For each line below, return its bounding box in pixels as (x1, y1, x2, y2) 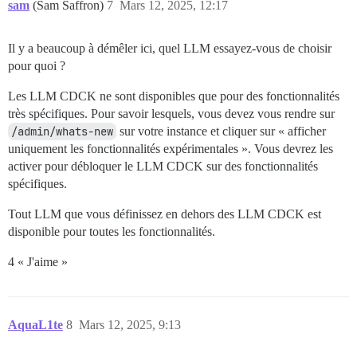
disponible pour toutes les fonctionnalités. (8, 225, 215, 239)
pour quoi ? (8, 59, 65, 73)
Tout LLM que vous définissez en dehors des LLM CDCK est (8, 207, 321, 222)
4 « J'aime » (8, 255, 68, 269)
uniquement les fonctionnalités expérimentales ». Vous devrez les (8, 142, 333, 156)
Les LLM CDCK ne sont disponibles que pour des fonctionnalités (8, 89, 339, 104)
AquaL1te (8, 318, 63, 332)
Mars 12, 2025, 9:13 (79, 318, 181, 332)
